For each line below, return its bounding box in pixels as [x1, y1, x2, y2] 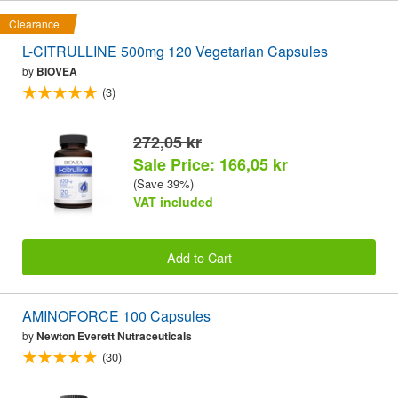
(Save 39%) [133, 175, 194, 193]
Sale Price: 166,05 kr [133, 153, 288, 177]
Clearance [9, 16, 60, 32]
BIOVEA [36, 63, 77, 80]
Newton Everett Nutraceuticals [36, 327, 192, 344]
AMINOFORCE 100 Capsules [22, 305, 211, 326]
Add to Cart [166, 247, 232, 267]
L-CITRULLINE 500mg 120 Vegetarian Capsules [22, 41, 328, 62]
